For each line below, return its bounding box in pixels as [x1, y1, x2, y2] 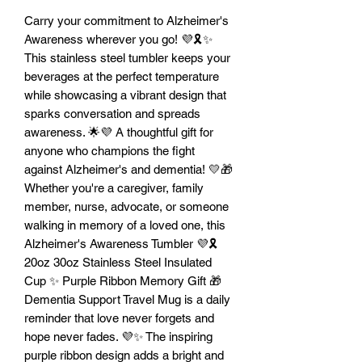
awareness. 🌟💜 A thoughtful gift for [24, 124, 213, 139]
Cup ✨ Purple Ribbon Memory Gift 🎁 [24, 273, 221, 288]
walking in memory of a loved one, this [24, 217, 225, 232]
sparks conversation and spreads [24, 106, 200, 120]
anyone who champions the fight [24, 143, 195, 158]
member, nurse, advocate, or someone [24, 199, 229, 213]
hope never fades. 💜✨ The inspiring [24, 329, 213, 343]
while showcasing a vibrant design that [24, 87, 226, 102]
